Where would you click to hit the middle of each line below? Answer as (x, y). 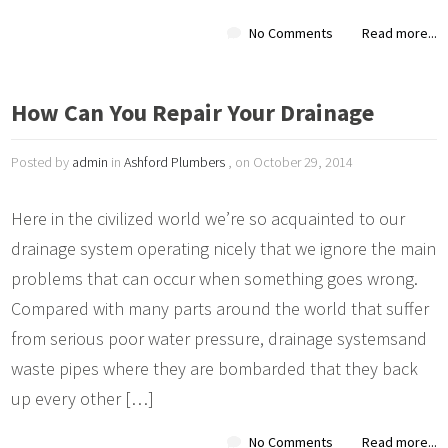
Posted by (42, 161)
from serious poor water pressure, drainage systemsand (219, 338)
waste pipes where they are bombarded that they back (215, 368)
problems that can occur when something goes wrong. (215, 278)
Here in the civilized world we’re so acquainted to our (208, 218)
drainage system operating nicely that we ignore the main (224, 248)
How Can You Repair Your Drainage (193, 112)
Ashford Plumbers (175, 161)
